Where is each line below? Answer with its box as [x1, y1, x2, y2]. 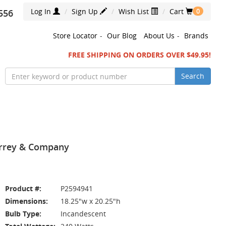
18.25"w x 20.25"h [61, 196, 121, 206]
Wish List [119, 7, 151, 16]
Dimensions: [5, 196, 48, 206]
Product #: [5, 184, 41, 193]
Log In [31, 7, 53, 16]
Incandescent [61, 209, 106, 218]
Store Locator [53, 31, 97, 40]
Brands [184, 31, 208, 40]
